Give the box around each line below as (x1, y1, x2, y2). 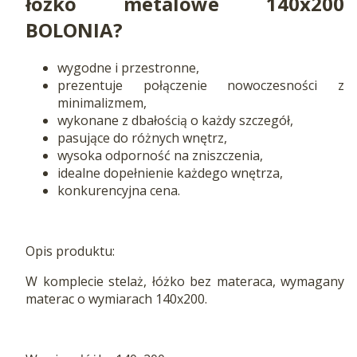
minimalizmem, (57, 93, 147, 112)
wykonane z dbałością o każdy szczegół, (57, 111, 293, 129)
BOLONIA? (25, 16, 123, 43)
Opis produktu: (25, 241, 115, 260)
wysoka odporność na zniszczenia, (57, 146, 263, 164)
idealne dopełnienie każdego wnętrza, (57, 163, 283, 182)
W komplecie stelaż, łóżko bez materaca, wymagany (25, 272, 344, 290)
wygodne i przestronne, (57, 58, 199, 76)
